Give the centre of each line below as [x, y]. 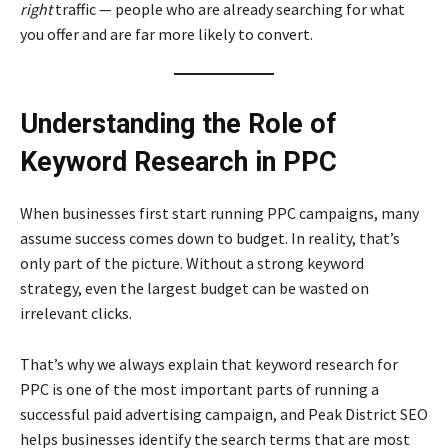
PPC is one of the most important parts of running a [199, 389]
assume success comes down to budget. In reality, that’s [210, 238]
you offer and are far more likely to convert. [166, 34]
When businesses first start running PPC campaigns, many [219, 213]
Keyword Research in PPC [178, 162]
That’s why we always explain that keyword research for [209, 364]
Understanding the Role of [178, 124]
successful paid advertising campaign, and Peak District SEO [224, 414]
